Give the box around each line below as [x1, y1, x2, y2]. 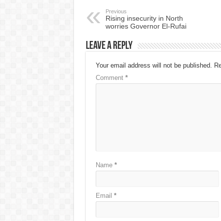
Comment [95, 74, 125, 82]
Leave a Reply [85, 40, 133, 52]
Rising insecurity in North [105, 14, 183, 23]
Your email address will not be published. [95, 62, 212, 70]
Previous [105, 8, 127, 15]
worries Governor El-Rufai [105, 22, 186, 31]
